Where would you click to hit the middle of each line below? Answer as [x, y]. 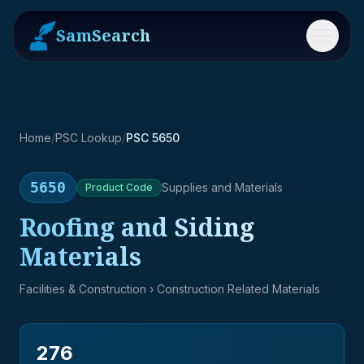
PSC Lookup [89, 138]
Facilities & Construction [83, 289]
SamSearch [103, 35]
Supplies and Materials [222, 187]
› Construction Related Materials [233, 289]
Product [104, 187]
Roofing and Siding [137, 227]
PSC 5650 [153, 138]
